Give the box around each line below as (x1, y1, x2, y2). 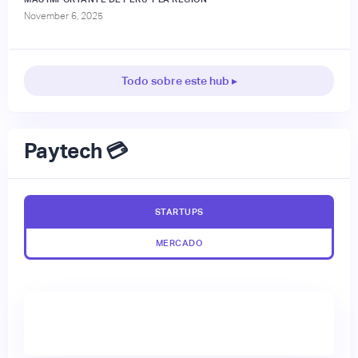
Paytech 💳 (24, 139, 128, 164)
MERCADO (155, 238, 203, 249)
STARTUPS (154, 207, 204, 217)
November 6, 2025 (24, 10, 103, 22)
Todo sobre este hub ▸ (121, 74, 237, 88)
